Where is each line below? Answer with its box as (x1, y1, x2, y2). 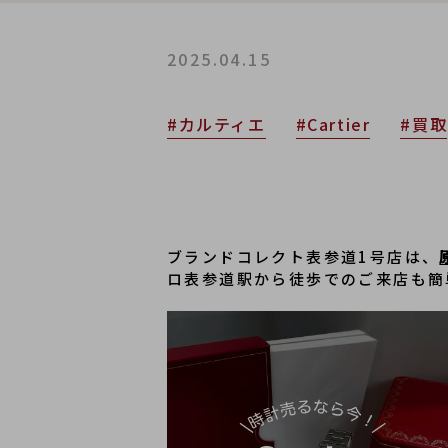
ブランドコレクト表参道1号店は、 (167, 246, 440, 267)
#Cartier (295, 112, 371, 136)
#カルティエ (167, 112, 266, 136)
